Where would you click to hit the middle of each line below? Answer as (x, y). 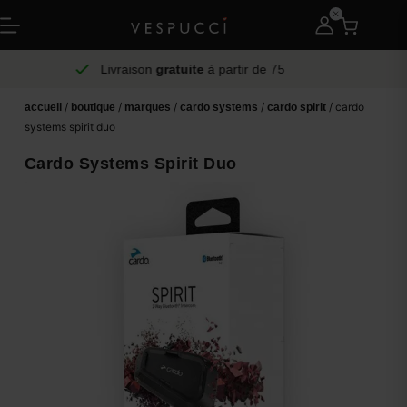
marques (147, 107)
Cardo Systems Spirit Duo (130, 164)
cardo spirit (296, 107)
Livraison (128, 69)
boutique (93, 107)
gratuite (180, 69)
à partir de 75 (244, 69)
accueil (43, 107)
